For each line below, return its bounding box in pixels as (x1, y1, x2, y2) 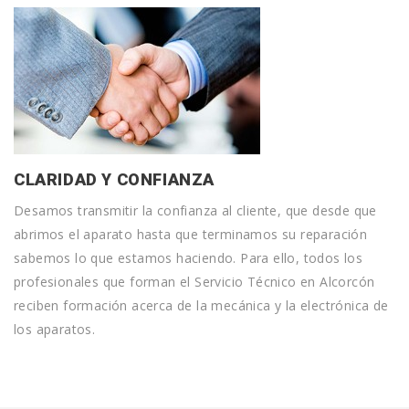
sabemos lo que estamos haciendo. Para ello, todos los (14, 249, 363, 267)
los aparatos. (14, 320, 96, 338)
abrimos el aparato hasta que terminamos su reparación (14, 225, 368, 243)
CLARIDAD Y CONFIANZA (14, 170, 215, 189)
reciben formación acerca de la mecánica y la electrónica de (14, 297, 389, 314)
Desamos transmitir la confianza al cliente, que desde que (14, 202, 377, 219)
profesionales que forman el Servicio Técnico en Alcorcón (14, 273, 375, 290)
